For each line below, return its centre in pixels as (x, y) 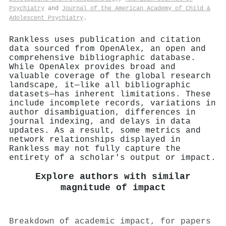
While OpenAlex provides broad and (92, 67)
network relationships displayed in (95, 139)
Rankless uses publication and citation (105, 40)
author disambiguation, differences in (102, 112)
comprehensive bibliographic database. (102, 58)
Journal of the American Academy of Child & (136, 8)
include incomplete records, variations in (112, 103)
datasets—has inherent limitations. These (110, 94)
